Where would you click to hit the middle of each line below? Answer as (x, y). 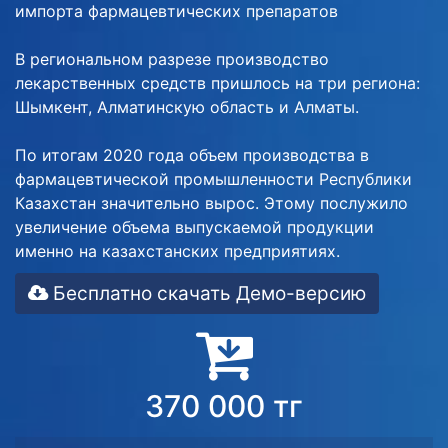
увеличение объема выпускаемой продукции (194, 227)
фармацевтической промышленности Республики (213, 179)
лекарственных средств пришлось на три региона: (217, 83)
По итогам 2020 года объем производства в (192, 155)
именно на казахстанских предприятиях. (177, 251)
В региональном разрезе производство (172, 59)
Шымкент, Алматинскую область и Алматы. (187, 107)
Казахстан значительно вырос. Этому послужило (211, 203)
